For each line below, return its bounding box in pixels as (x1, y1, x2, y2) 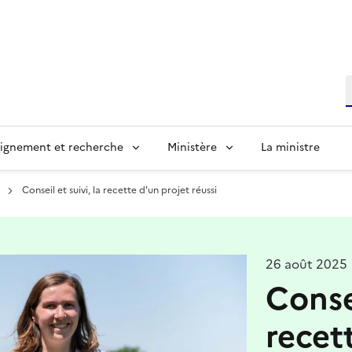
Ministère (167, 139, 217, 156)
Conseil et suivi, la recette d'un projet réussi (22, 183, 217, 197)
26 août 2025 (265, 255, 347, 273)
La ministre (261, 139, 320, 156)
